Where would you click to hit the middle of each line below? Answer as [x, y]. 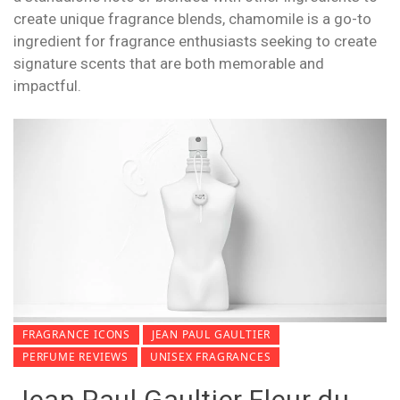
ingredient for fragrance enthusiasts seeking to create [195, 42]
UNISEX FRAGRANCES [210, 357]
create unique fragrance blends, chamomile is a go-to [192, 19]
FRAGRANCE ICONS [76, 335]
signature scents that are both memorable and [169, 64]
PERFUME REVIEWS [75, 357]
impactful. [47, 86]
